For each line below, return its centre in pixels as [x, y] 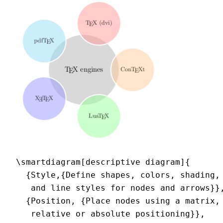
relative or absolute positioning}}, [111, 214]
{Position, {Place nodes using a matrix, [118, 201]
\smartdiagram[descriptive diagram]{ [103, 162]
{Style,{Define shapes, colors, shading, [118, 175]
